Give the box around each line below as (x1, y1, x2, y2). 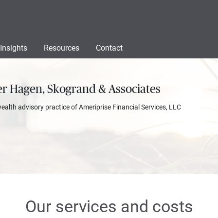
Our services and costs (25, 196, 193, 216)
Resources (44, 43, 79, 53)
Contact (96, 43, 123, 53)
